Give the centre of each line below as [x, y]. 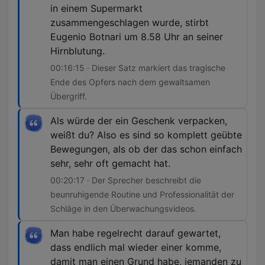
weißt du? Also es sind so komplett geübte [146, 135]
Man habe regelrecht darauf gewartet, [135, 233]
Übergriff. [69, 96]
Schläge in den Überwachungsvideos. [123, 209]
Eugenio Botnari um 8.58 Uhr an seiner [137, 37]
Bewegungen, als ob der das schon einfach [146, 149]
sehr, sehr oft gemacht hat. [110, 164]
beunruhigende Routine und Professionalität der [142, 195]
